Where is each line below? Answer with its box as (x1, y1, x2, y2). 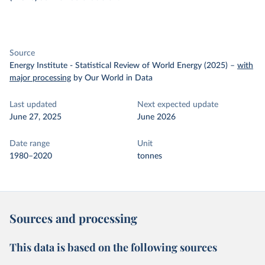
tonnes (137, 152, 162, 160)
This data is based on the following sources (9, 240, 217, 254)
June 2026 (137, 113, 176, 121)
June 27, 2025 (9, 113, 62, 121)
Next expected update (137, 101, 218, 109)
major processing (9, 74, 71, 82)
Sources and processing (9, 210, 137, 226)
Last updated (9, 101, 57, 109)
